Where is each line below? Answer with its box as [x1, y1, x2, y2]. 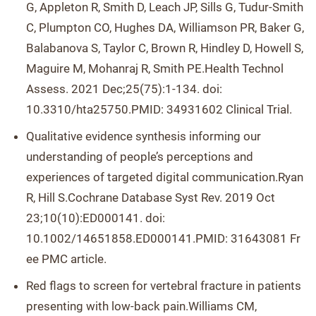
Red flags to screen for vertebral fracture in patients [26, 279, 301, 293]
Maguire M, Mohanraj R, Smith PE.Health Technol [26, 61, 284, 75]
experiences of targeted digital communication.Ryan [26, 170, 303, 184]
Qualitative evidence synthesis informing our [26, 129, 261, 143]
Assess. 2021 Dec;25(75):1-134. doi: [26, 82, 222, 96]
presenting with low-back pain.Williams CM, [26, 299, 257, 313]
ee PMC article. [26, 252, 107, 266]
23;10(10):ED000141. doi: [26, 211, 165, 225]
